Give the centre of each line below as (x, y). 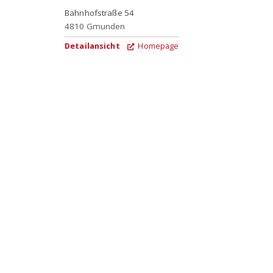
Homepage (158, 46)
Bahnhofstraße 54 (100, 12)
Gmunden (106, 26)
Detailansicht (92, 46)
